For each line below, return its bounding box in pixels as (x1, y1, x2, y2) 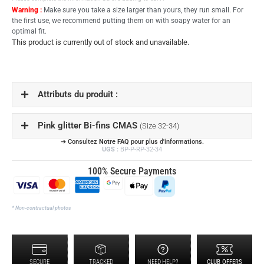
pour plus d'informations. (128, 137, 204, 146)
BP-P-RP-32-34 (118, 145, 162, 153)
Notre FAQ (98, 137, 129, 146)
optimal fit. (12, 27, 47, 35)
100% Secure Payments (88, 165, 176, 177)
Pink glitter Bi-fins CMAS (38, 120, 140, 131)
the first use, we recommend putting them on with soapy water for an (12, 16, 230, 25)
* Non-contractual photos (12, 204, 71, 211)
